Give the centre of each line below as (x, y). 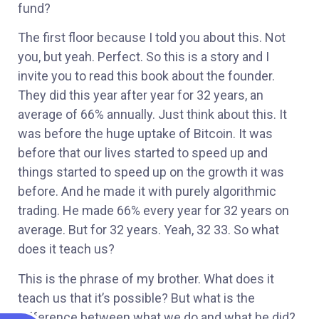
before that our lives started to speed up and (143, 153)
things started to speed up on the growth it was (151, 172)
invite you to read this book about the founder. (146, 76)
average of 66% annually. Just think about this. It (152, 115)
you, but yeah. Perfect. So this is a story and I (143, 57)
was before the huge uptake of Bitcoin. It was (145, 134)
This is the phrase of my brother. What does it (146, 278)
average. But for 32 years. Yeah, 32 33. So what (148, 230)
